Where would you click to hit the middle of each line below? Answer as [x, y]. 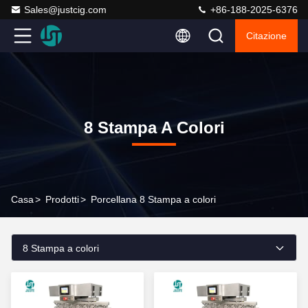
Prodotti [62, 199]
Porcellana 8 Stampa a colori [153, 199]
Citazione [266, 36]
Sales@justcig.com [65, 10]
